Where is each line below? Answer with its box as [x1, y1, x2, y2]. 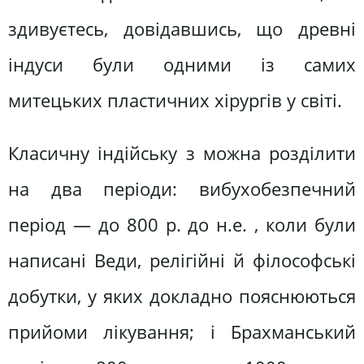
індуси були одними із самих [8, 51, 356, 77]
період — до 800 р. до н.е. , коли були [8, 212, 356, 238]
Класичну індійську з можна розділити [8, 141, 356, 167]
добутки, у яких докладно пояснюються [8, 284, 356, 310]
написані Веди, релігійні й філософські [8, 248, 356, 274]
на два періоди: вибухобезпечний [8, 176, 356, 202]
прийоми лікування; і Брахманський [8, 319, 356, 345]
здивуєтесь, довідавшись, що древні [8, 15, 356, 41]
